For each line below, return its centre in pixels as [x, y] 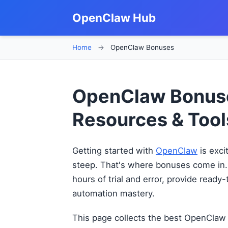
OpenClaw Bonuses [141, 47]
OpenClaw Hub [114, 18]
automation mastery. [113, 193]
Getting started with [114, 151]
